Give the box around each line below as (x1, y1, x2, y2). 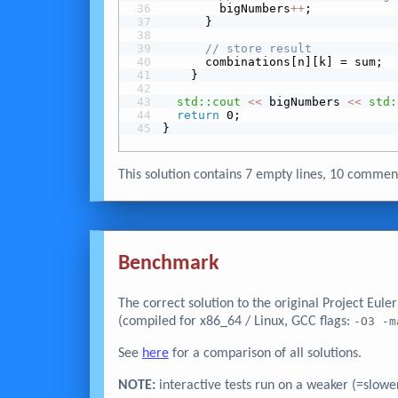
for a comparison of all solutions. (168, 346, 362, 362)
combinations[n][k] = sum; (162, 55, 383, 69)
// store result (204, 42, 312, 56)
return (176, 108, 219, 123)
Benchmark (117, 253, 219, 275)
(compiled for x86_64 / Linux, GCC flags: (117, 314, 354, 330)
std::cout (176, 95, 241, 109)
